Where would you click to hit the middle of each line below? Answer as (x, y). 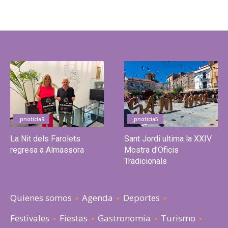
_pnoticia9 (31, 119)
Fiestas (74, 218)
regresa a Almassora (47, 150)
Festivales (30, 218)
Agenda (97, 197)
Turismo (178, 218)
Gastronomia (124, 218)
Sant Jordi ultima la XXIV (168, 138)
